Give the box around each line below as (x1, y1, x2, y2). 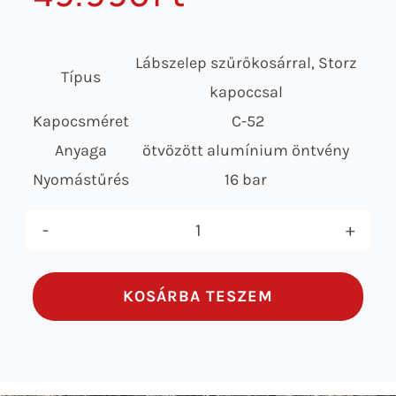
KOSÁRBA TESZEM (123, 286, 273, 306)
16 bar (225, 169, 268, 189)
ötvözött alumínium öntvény (142, 140, 350, 160)
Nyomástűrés (33, 169, 130, 189)
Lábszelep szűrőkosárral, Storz (134, 52, 357, 72)
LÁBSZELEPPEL (196, 333, 311, 354)
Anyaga (55, 140, 108, 160)
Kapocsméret (33, 110, 130, 131)
